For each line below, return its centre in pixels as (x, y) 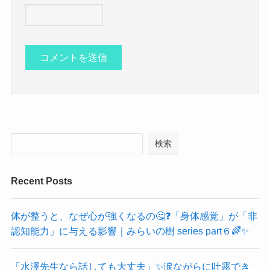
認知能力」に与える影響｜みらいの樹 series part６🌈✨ (130, 231)
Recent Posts (41, 181)
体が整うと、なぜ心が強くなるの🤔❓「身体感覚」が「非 (134, 216)
